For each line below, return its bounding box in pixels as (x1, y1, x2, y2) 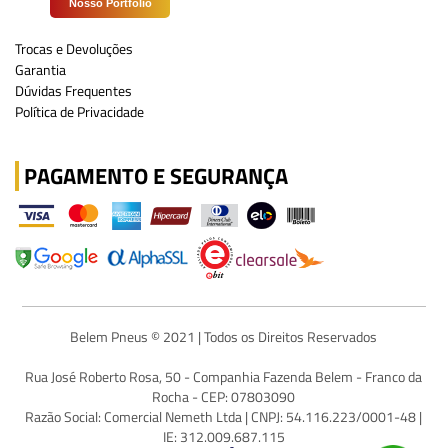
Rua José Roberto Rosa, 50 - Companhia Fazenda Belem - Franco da (25, 366, 423, 387)
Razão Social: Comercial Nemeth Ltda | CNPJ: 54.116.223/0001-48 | (25, 406, 423, 427)
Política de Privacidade (15, 101, 144, 122)
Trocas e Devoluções (15, 38, 133, 59)
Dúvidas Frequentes (15, 80, 132, 101)
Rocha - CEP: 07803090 (152, 386, 296, 407)
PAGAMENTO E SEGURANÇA (24, 159, 288, 193)
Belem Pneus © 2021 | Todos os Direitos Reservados (70, 326, 378, 347)
